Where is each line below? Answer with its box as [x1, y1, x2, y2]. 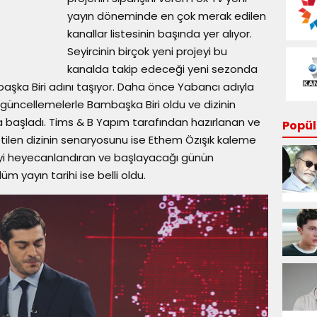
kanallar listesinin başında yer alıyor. [67, 26, 252, 41]
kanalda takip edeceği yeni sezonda [67, 62, 258, 76]
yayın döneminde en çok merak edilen [67, 8, 266, 23]
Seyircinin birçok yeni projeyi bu [67, 44, 227, 59]
